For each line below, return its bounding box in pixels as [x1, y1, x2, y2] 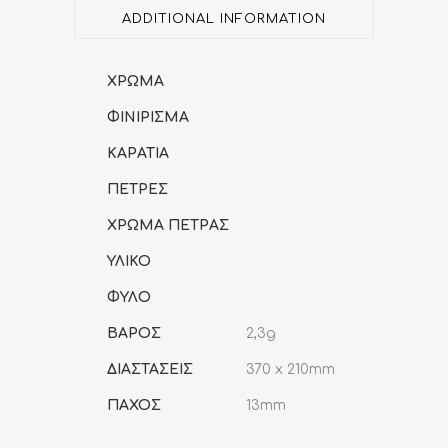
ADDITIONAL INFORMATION [122, 11, 326, 26]
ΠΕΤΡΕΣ [107, 181, 168, 197]
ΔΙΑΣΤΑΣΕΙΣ [107, 361, 193, 377]
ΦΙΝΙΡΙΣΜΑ [107, 109, 189, 125]
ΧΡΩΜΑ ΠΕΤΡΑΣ [107, 217, 229, 233]
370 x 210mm [246, 361, 335, 377]
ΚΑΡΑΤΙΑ [107, 145, 169, 161]
